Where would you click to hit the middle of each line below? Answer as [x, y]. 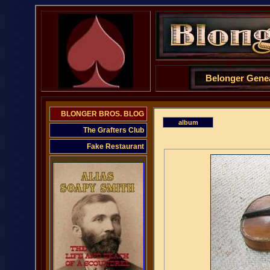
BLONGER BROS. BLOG [102, 114]
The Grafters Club [114, 130]
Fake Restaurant [115, 146]
